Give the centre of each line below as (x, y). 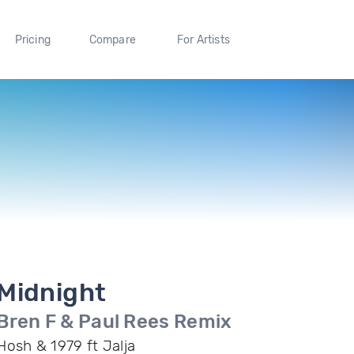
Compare (113, 40)
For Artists (203, 40)
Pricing (32, 40)
